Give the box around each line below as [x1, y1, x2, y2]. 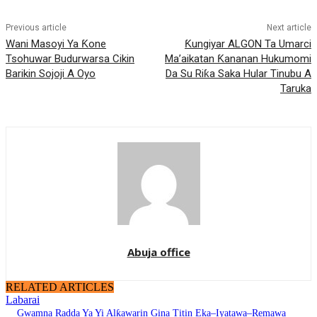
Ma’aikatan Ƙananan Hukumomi [164, 52, 311, 66]
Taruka [279, 82, 311, 96]
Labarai [6, 294, 40, 306]
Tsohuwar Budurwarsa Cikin [6, 52, 134, 66]
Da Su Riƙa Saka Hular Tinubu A [165, 67, 311, 81]
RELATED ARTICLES [6, 281, 114, 294]
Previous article [6, 23, 67, 33]
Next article [266, 23, 311, 33]
